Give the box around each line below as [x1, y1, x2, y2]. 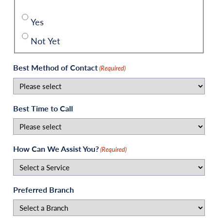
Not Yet [30, 35, 60, 47]
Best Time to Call [13, 102, 73, 114]
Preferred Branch [13, 183, 74, 195]
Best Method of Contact [13, 61, 98, 73]
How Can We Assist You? [13, 143, 99, 154]
